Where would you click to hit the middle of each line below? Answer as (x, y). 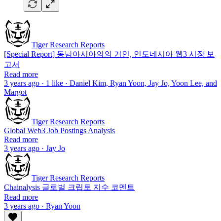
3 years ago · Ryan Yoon (42, 206)
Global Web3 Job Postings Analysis (59, 131)
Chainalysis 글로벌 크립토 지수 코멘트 (69, 187)
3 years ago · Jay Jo (35, 148)
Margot (15, 92)
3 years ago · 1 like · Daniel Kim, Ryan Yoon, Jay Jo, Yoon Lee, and (110, 83)
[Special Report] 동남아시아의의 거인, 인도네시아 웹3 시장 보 (109, 54)
